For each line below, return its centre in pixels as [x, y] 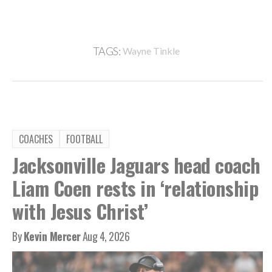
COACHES [36, 139]
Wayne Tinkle [151, 50]
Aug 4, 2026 [106, 236]
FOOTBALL [84, 139]
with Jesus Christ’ [80, 211]
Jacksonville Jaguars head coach [136, 165]
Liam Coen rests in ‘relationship [135, 188]
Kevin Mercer [52, 236]
